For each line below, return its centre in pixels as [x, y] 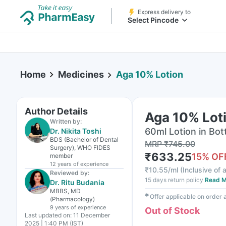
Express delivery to [164, 12]
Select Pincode [153, 20]
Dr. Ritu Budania [77, 182]
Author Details [56, 111]
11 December [92, 215]
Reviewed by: [70, 173]
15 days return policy [174, 180]
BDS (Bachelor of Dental [84, 139]
